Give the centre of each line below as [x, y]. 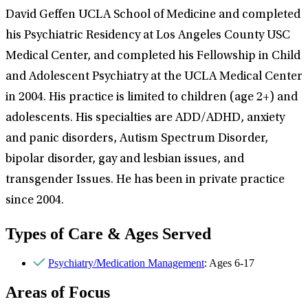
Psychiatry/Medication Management [126, 263]
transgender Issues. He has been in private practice [145, 180]
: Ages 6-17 [229, 263]
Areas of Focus [58, 293]
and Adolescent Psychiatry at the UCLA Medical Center [154, 77]
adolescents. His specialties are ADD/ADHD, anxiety [145, 119]
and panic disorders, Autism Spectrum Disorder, [137, 139]
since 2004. [35, 201]
